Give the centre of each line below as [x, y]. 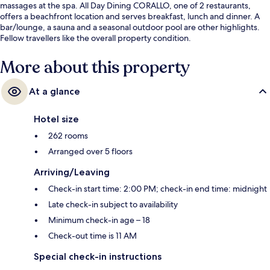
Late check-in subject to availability [113, 205]
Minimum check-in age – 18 [99, 220]
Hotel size [56, 119]
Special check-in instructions [98, 257]
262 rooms [68, 136]
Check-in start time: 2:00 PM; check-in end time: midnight [158, 189]
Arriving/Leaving [72, 172]
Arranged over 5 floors [90, 152]
